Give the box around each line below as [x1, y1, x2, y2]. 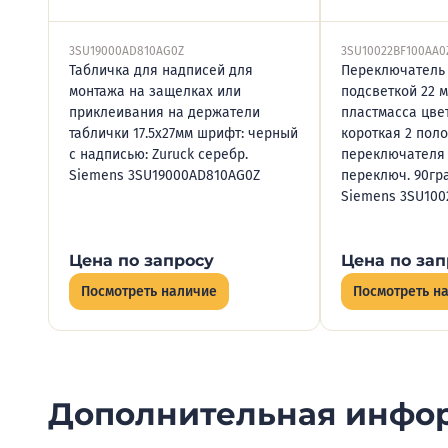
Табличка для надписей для [69, 62, 253, 79]
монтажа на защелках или [69, 83, 241, 100]
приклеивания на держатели [69, 104, 260, 121]
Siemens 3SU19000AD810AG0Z [69, 167, 260, 184]
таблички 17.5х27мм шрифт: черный [69, 125, 298, 142]
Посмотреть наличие [81, 283, 217, 300]
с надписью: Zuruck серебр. [69, 146, 248, 163]
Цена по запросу [69, 251, 214, 270]
